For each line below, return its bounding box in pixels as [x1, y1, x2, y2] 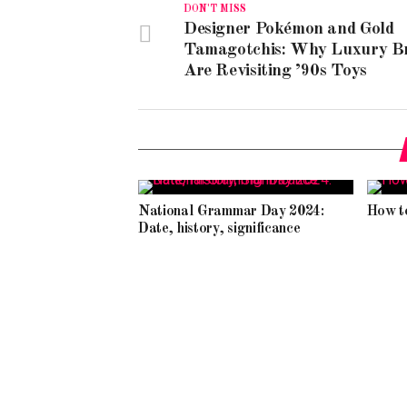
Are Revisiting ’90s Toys [184, 62, 367, 80]
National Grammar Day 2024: [138, 204, 324, 219]
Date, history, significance [138, 222, 301, 236]
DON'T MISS [184, 4, 246, 15]
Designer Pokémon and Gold [184, 20, 394, 38]
